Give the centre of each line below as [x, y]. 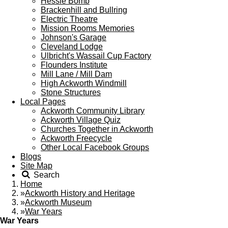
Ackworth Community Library [93, 111]
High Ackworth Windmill [84, 83]
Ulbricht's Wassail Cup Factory [96, 56]
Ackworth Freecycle [76, 138]
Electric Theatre [69, 19]
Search [47, 175]
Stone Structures [71, 92]
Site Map [36, 166]
